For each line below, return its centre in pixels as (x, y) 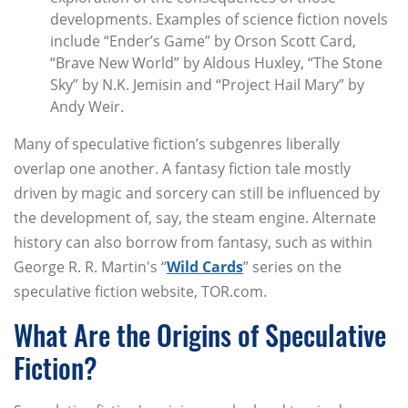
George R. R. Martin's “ (90, 267)
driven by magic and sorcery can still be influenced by (197, 194)
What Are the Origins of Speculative (200, 335)
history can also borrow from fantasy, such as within (193, 243)
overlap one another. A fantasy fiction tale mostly (182, 169)
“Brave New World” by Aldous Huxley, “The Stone (216, 63)
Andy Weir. (87, 107)
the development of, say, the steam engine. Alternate (195, 218)
